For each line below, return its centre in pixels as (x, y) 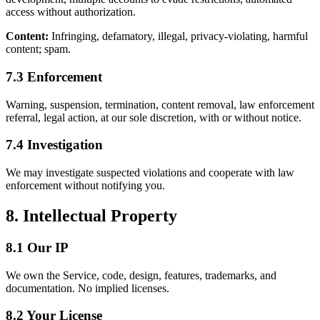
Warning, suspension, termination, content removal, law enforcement (160, 104)
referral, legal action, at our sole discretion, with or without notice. (154, 117)
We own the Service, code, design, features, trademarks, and (141, 275)
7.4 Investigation (54, 145)
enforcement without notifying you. (85, 186)
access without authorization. (71, 12)
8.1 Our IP (37, 247)
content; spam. (38, 49)
